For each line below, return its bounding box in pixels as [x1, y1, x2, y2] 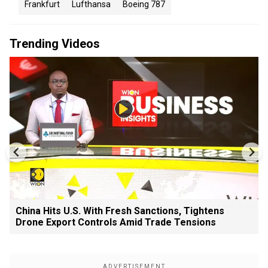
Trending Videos [10, 36, 100, 51]
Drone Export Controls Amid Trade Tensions [16, 216, 216, 228]
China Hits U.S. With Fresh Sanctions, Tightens [16, 205, 224, 217]
